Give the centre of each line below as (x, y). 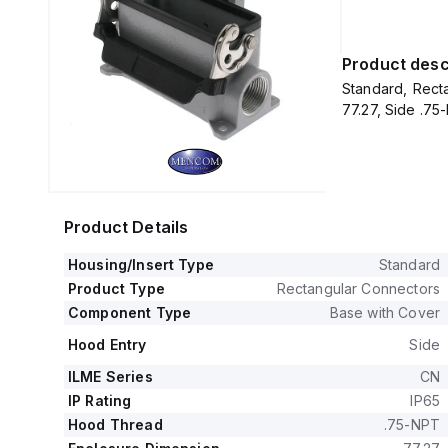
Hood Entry (107, 344)
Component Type (130, 312)
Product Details (126, 227)
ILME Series (110, 376)
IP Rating (100, 400)
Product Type (116, 288)
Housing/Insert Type (141, 264)
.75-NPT (411, 424)
